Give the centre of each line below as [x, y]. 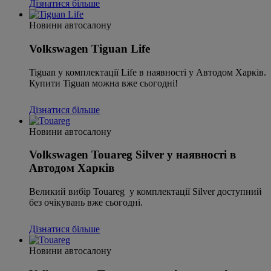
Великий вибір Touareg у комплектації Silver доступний [145, 192]
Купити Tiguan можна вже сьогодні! [103, 83]
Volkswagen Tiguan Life [90, 49]
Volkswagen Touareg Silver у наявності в [132, 155]
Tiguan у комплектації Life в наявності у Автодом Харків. [148, 72]
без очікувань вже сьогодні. [86, 203]
